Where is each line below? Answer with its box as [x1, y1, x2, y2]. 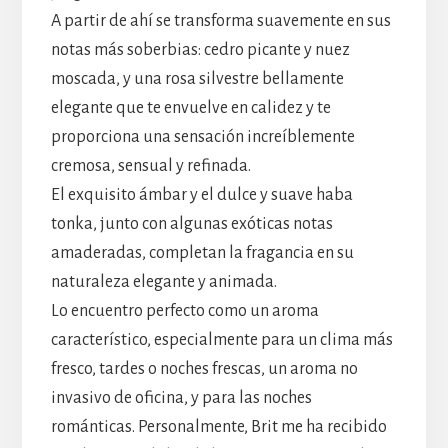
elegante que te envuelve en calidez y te [50, 98, 331, 117]
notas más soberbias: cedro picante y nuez [50, 40, 350, 59]
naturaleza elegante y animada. [50, 272, 277, 291]
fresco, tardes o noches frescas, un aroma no [50, 359, 358, 378]
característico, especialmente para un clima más [50, 330, 393, 349]
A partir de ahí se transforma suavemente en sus [50, 11, 391, 30]
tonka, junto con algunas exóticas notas [50, 214, 333, 233]
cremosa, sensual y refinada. [50, 156, 251, 175]
